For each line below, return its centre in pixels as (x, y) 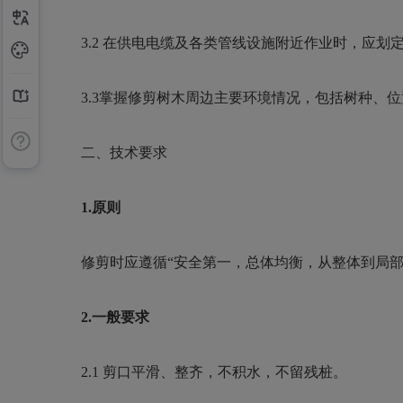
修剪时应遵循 (124, 262)
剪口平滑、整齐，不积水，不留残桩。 (225, 372)
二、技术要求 (124, 152)
